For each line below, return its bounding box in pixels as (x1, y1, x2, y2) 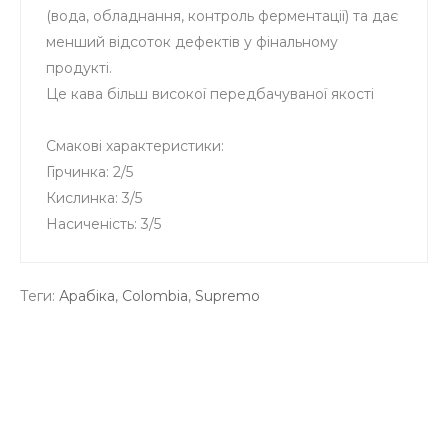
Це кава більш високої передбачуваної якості (46, 85, 374, 103)
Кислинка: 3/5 (46, 189, 142, 207)
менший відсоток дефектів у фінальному (46, 33, 338, 51)
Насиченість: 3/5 (46, 215, 161, 233)
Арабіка (59, 287, 115, 305)
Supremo (195, 287, 260, 305)
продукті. (46, 59, 112, 77)
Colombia (122, 287, 188, 305)
